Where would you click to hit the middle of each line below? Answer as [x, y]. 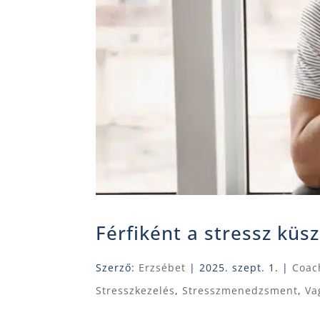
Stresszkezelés [136, 291]
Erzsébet [162, 268]
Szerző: [117, 268]
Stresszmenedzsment [240, 291]
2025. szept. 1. [239, 268]
